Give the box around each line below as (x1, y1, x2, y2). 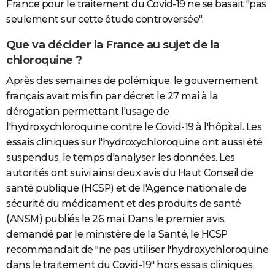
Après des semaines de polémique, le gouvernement (6, 75, 258, 87)
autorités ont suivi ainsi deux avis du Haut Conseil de (6, 167, 253, 179)
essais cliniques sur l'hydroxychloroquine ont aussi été (6, 136, 263, 149)
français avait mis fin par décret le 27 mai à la (6, 90, 218, 103)
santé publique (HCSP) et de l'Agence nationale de (6, 182, 247, 195)
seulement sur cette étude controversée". (6, 14, 203, 26)
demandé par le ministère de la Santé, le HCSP (6, 228, 228, 241)
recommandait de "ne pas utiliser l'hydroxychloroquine (6, 244, 269, 256)
